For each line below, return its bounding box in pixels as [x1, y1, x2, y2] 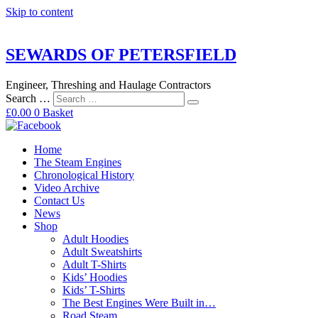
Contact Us [34, 194, 84, 207]
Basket [43, 106, 73, 119]
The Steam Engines [34, 155, 121, 168]
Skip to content [6, 6, 73, 18]
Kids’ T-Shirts [62, 283, 125, 296]
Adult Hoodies [62, 232, 128, 245]
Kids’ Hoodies [62, 270, 127, 283]
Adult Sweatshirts [62, 245, 142, 258]
